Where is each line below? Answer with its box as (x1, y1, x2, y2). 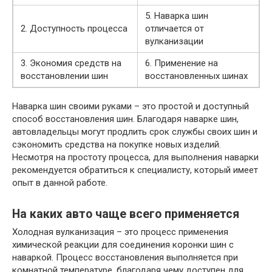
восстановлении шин (21, 70, 108, 82)
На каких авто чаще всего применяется (12, 206, 239, 221)
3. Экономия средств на (21, 58, 121, 69)
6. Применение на (145, 58, 218, 69)
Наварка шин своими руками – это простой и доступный (12, 101, 249, 112)
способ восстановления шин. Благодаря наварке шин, (12, 114, 239, 125)
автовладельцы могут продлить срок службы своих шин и (12, 126, 257, 138)
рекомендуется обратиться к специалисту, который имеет (12, 165, 258, 176)
